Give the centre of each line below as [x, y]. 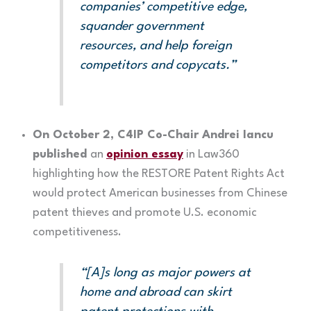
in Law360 [211, 155]
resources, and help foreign [156, 45]
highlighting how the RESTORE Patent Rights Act [158, 174]
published [61, 155]
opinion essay [144, 155]
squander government [142, 26]
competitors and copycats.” [158, 65]
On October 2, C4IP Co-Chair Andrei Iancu [153, 135]
